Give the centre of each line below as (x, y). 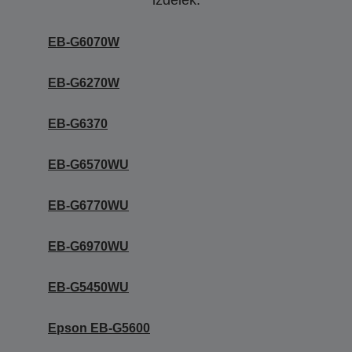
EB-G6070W (84, 42)
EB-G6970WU (88, 247)
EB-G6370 (78, 124)
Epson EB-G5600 (99, 328)
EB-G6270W (84, 83)
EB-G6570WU (88, 165)
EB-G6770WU (88, 206)
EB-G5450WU (88, 288)
